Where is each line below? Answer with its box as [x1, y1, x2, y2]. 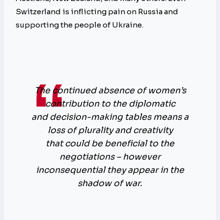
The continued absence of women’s [34, 85, 186, 96]
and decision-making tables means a [31, 111, 189, 123]
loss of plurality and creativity [47, 125, 173, 136]
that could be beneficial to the [46, 138, 174, 149]
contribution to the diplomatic [45, 98, 175, 110]
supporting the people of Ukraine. [16, 20, 145, 30]
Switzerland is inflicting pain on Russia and [16, 7, 178, 17]
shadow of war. [78, 178, 142, 189]
